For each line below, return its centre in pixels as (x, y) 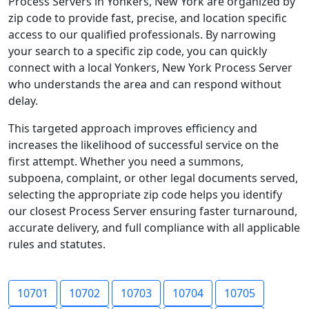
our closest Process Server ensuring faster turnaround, (153, 211)
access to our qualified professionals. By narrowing (142, 34)
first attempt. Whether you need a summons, (126, 161)
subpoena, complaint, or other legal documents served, (153, 178)
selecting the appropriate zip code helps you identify (145, 195)
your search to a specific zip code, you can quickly (138, 51)
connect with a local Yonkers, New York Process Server (150, 68)
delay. (23, 101)
